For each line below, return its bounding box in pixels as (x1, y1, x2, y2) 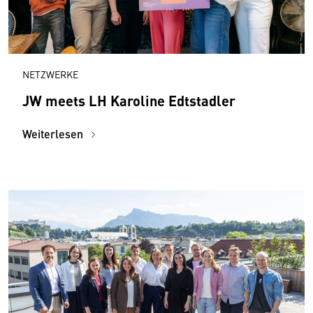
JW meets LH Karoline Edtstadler (22, 90, 235, 111)
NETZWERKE (22, 67, 78, 82)
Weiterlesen (22, 126, 86, 143)
